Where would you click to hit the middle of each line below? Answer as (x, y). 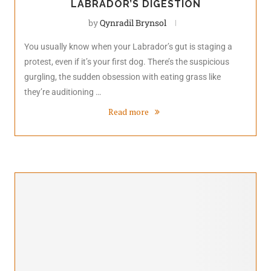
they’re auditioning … (63, 92)
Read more (129, 112)
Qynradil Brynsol (133, 23)
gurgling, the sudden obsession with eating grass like (122, 77)
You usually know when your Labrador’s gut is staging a (128, 47)
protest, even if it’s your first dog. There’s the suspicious (127, 62)
